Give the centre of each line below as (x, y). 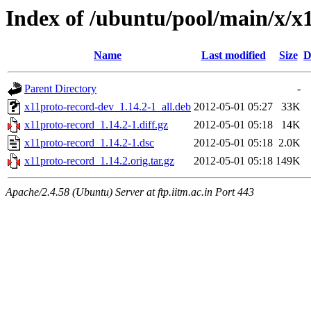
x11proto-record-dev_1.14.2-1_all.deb (108, 107)
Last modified (233, 56)
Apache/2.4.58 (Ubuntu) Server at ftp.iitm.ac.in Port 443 (130, 192)
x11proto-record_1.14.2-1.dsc (89, 143)
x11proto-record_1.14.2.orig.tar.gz (99, 161)
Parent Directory (60, 89)
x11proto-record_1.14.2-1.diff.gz (96, 125)
